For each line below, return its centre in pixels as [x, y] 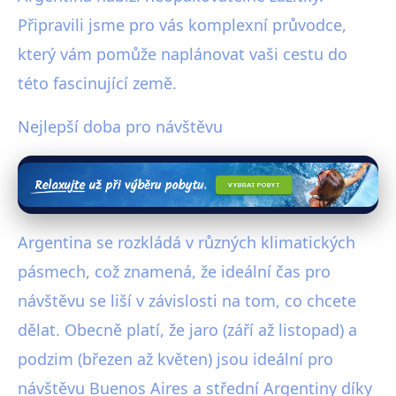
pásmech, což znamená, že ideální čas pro [174, 272]
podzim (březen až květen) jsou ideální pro [175, 359]
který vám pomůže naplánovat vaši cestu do [183, 53]
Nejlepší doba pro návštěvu [120, 126]
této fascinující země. [97, 83]
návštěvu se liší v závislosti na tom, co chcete [187, 301]
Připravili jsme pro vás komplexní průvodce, [182, 24]
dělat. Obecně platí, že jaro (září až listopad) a [187, 330]
